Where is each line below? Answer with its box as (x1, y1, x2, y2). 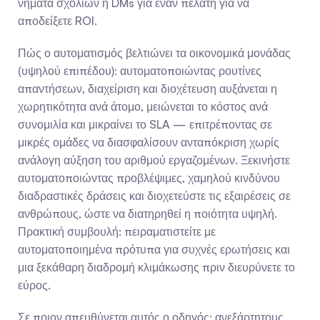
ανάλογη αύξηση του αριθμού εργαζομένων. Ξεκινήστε (18, 153, 290, 167)
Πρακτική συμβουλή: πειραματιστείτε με (18, 224, 216, 239)
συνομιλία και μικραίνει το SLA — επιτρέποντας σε (18, 117, 272, 131)
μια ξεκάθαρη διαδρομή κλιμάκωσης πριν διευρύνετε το (18, 260, 295, 274)
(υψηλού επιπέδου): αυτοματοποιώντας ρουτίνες (18, 64, 261, 78)
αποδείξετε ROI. (18, 14, 97, 28)
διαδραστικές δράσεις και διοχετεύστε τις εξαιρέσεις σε (18, 189, 291, 203)
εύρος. (18, 278, 51, 292)
